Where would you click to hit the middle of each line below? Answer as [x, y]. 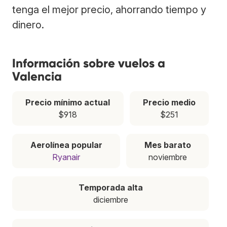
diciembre [110, 199]
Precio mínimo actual [68, 102]
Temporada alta [110, 187]
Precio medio [169, 102]
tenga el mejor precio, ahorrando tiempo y [109, 9]
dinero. [28, 25]
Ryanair [66, 157]
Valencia [37, 76]
